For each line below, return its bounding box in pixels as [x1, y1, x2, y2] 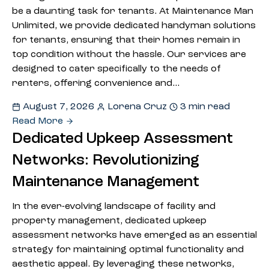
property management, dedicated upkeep [12, 216, 207, 226]
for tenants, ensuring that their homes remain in [12, 35, 240, 45]
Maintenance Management [12, 175, 199, 190]
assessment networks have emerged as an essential [12, 231, 257, 240]
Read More [12, 116, 65, 126]
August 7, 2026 [20, 102, 97, 112]
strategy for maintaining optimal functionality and [12, 245, 244, 255]
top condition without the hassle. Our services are [12, 50, 246, 59]
